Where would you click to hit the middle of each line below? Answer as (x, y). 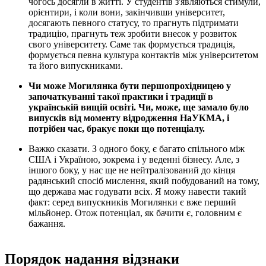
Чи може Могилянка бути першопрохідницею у (130, 86)
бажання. (47, 224)
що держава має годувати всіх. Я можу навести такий (137, 192)
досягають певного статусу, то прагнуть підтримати (134, 23)
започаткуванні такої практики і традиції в (121, 97)
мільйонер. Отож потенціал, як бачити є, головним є (135, 213)
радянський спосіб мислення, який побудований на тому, (144, 181)
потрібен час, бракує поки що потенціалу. (117, 129)
